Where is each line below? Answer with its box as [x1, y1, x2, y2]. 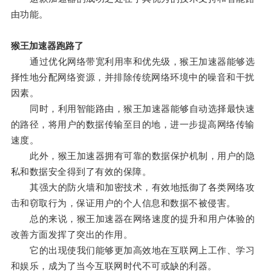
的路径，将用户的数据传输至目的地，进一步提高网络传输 [10, 119, 255, 130]
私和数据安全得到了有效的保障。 [10, 166, 152, 177]
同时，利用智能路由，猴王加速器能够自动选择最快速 [10, 103, 255, 114]
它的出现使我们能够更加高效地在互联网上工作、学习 [10, 245, 255, 256]
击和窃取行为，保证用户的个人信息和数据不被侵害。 [10, 198, 236, 209]
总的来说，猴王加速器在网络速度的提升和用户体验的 [10, 214, 255, 224]
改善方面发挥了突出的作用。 [10, 229, 133, 240]
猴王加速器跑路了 [10, 41, 83, 51]
